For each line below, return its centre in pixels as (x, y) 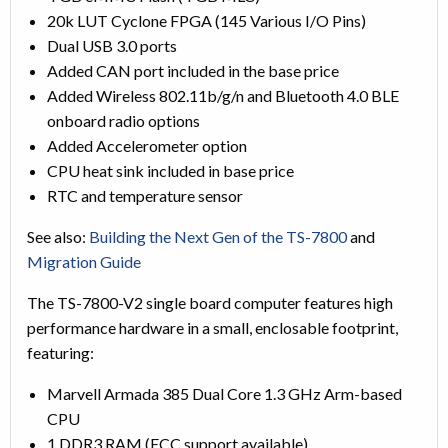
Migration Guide (84, 261)
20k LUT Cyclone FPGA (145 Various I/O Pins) (206, 20)
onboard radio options (123, 120)
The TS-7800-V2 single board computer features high (210, 302)
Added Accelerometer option (147, 145)
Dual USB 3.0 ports (112, 45)
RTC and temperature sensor (145, 195)
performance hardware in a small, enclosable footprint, (212, 327)
